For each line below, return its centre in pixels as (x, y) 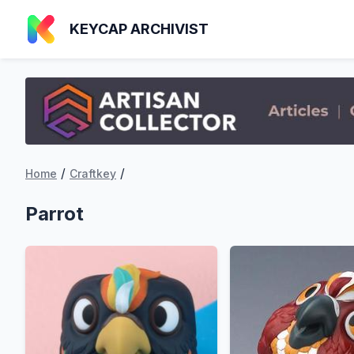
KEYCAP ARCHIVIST (139, 29)
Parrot (55, 214)
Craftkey (93, 174)
